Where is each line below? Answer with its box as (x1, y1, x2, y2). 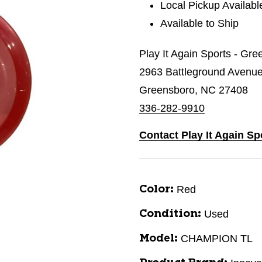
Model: (139, 233, 178, 244)
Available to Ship (160, 18, 239, 29)
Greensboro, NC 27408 (139, 84, 248, 96)
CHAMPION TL (181, 233, 253, 244)
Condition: (139, 209, 201, 219)
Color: (139, 184, 174, 195)
